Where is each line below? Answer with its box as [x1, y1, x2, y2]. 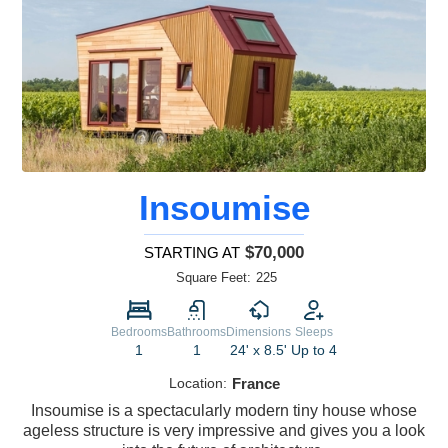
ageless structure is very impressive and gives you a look [23, 422, 425, 440]
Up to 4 [291, 342, 337, 359]
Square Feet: [176, 270, 251, 286]
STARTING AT [144, 244, 240, 262]
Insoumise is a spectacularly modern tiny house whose [31, 402, 417, 420]
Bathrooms [167, 325, 226, 340]
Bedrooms [111, 325, 167, 340]
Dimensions [226, 325, 291, 340]
